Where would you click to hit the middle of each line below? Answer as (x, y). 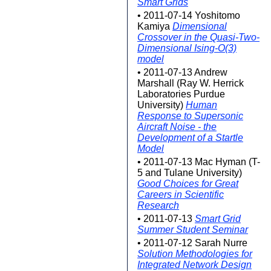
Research (158, 205)
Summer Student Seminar (193, 230)
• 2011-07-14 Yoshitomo (189, 15)
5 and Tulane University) (190, 173)
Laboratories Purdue (181, 94)
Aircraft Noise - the (177, 127)
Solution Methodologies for (195, 254)
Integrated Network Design (194, 265)
